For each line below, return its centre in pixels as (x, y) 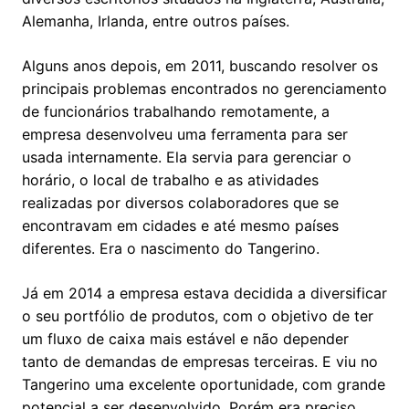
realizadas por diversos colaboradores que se (180, 203)
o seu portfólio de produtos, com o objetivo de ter (198, 316)
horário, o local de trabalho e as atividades (170, 180)
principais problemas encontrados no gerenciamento (204, 89)
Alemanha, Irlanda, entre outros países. (156, 21)
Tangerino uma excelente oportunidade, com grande (204, 385)
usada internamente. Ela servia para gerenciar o (187, 157)
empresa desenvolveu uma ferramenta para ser (185, 135)
